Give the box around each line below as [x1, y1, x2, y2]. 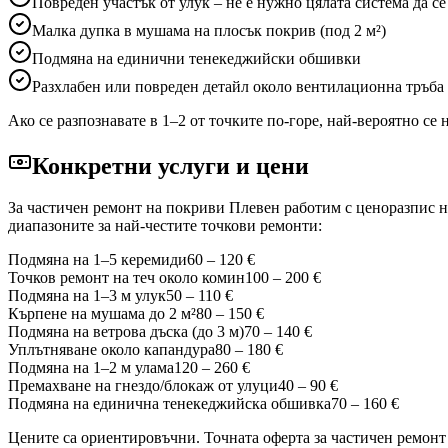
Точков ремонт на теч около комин [8, 269, 245, 287]
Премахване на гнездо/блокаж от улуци [8, 377, 278, 395]
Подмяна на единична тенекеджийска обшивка [8, 395, 331, 413]
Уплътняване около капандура [8, 341, 215, 359]
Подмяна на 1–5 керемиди [8, 251, 187, 269]
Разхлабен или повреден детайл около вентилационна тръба [32, 77, 444, 95]
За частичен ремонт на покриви [8, 199, 229, 217]
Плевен [229, 199, 280, 217]
